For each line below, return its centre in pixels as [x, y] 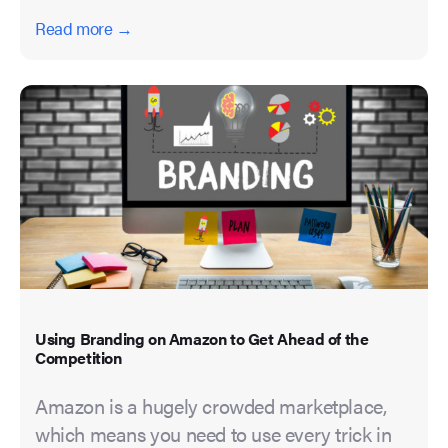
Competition [78, 358]
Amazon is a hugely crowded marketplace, [211, 406]
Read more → [84, 28]
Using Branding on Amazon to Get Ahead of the [202, 339]
